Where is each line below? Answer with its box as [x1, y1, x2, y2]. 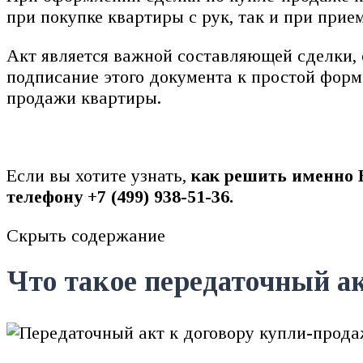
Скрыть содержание [6, 224, 165, 246]
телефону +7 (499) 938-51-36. [6, 186, 233, 207]
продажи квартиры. [6, 87, 161, 108]
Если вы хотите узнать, [6, 164, 191, 186]
